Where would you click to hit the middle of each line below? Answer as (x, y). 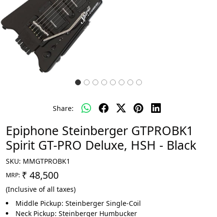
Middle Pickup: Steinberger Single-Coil (78, 203)
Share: (63, 108)
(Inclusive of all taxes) (41, 189)
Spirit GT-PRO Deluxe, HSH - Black (101, 145)
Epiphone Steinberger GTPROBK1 (100, 131)
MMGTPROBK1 (46, 161)
